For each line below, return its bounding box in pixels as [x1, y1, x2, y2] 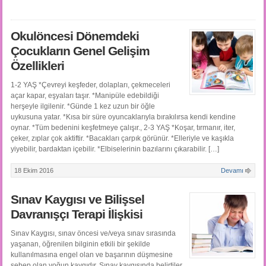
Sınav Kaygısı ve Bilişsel [10, 192, 144, 207]
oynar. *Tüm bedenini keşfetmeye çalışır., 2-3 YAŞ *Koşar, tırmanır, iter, [10, 123, 235, 132]
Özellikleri [10, 59, 64, 74]
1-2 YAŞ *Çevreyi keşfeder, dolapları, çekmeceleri [10, 81, 170, 90]
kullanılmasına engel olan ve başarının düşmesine [10, 251, 173, 259]
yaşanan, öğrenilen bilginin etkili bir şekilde [10, 240, 150, 249]
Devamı [221, 167, 244, 175]
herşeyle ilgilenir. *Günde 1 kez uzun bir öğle [10, 102, 155, 111]
